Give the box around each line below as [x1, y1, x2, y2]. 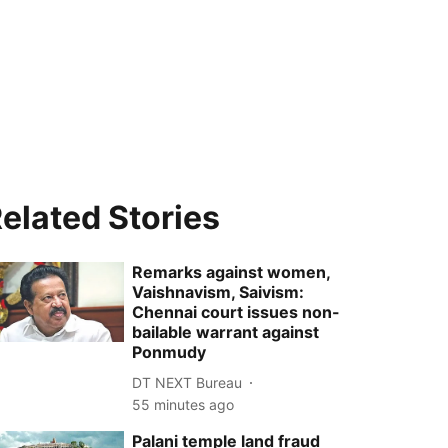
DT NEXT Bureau [132, 373, 243, 391]
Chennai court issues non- [132, 302, 341, 322]
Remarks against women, [132, 262, 331, 282]
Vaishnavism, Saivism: [132, 282, 305, 302]
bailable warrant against [132, 322, 320, 342]
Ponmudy [132, 342, 207, 362]
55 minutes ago [132, 396, 235, 413]
